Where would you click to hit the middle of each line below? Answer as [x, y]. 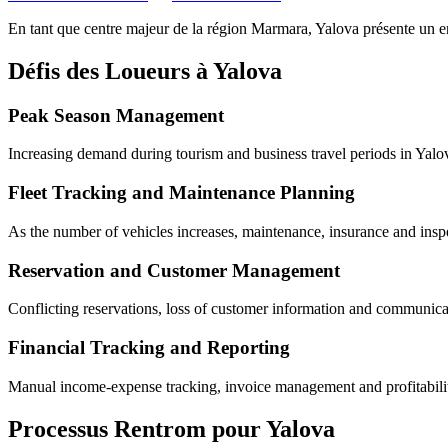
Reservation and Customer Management [174, 270]
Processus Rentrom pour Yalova [171, 428]
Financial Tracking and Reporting [149, 347]
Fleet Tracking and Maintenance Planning [181, 193]
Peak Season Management [116, 115]
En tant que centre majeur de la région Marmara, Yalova [183, 28]
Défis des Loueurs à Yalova [145, 70]
